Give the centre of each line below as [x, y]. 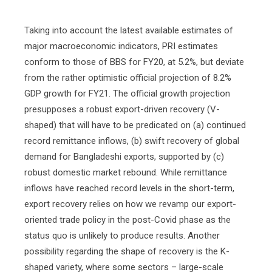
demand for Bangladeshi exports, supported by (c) [124, 157]
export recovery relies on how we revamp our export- [130, 204]
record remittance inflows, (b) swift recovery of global [132, 141]
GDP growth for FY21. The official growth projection [127, 93]
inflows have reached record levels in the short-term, [129, 188]
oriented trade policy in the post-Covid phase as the [127, 220]
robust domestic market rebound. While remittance [126, 172]
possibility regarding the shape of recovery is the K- [127, 251]
